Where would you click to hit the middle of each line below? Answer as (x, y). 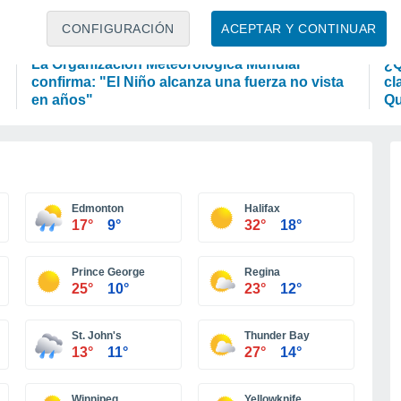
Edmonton (98, 209)
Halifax (262, 209)
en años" (63, 100)
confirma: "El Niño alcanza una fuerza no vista (188, 82)
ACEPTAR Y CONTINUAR (299, 29)
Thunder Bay (277, 336)
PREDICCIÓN (70, 38)
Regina (262, 272)
